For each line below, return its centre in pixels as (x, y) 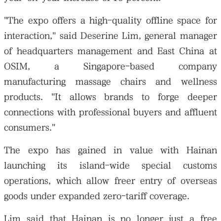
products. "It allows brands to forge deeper (110, 97)
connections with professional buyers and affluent (110, 112)
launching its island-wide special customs (110, 165)
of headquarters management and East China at (110, 51)
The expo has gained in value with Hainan (110, 150)
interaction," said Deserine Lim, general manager (110, 36)
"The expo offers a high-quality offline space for (110, 20)
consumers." (30, 127)
